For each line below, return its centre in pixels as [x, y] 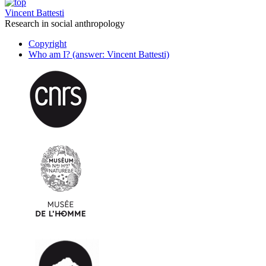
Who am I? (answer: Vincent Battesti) [99, 55]
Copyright [47, 44]
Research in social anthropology [65, 24]
